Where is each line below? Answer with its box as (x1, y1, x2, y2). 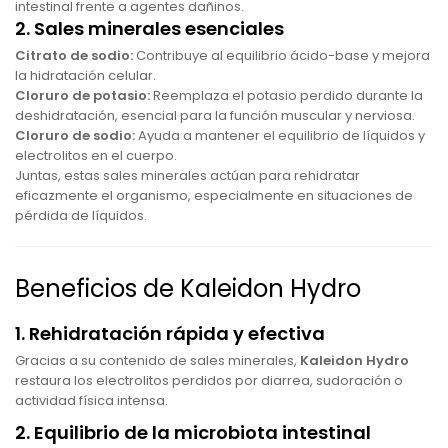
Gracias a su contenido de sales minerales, (15, 351, 300, 370)
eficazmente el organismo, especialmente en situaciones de (15, 186, 413, 205)
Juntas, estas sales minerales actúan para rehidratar (15, 166, 360, 185)
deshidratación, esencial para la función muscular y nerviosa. (15, 106, 415, 125)
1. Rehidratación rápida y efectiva (15, 321, 325, 346)
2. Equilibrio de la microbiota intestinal (15, 420, 371, 445)
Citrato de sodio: (15, 46, 133, 65)
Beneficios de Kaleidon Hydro (15, 272, 361, 305)
